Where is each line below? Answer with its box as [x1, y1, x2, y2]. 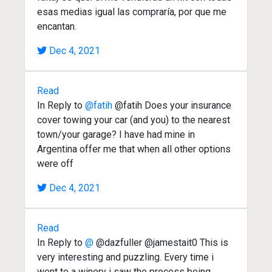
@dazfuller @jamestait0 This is [93, 236, 228, 248]
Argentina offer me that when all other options [37, 143, 231, 155]
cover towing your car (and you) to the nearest [37, 114, 230, 126]
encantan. [37, 20, 76, 32]
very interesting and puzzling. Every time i [37, 251, 214, 263]
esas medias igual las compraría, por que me [37, 5, 226, 18]
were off [37, 157, 73, 169]
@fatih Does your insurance [112, 99, 231, 111]
